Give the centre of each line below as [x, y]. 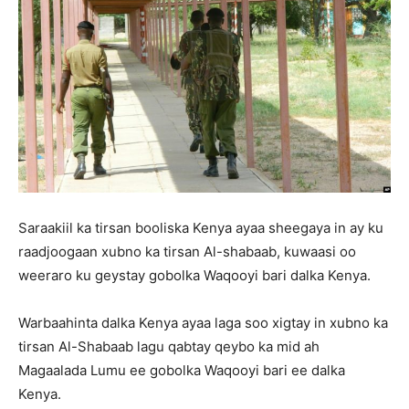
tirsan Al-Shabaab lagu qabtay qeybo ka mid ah [169, 347]
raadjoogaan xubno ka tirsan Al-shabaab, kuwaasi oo [187, 252]
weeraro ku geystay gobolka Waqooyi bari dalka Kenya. [194, 276]
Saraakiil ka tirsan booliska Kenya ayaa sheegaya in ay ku [201, 228]
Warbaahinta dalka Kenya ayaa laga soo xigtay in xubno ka [203, 323]
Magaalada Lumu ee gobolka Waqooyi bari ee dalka [182, 371]
